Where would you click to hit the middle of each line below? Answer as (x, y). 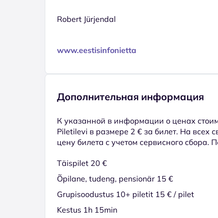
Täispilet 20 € (82, 163)
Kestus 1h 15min (87, 209)
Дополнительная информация (130, 96)
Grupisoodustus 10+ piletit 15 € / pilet (126, 194)
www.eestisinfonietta (97, 50)
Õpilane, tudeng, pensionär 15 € (115, 178)
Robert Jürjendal (86, 19)
